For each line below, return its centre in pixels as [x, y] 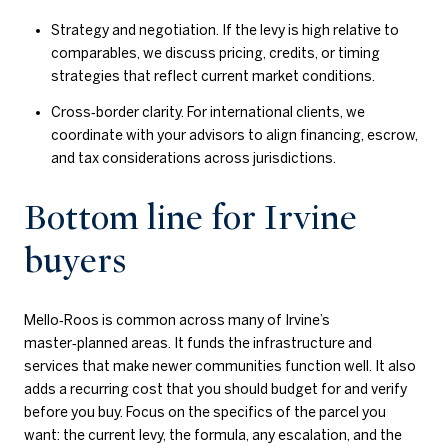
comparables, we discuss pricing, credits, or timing [215, 52]
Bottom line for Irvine [190, 217]
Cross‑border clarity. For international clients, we [207, 112]
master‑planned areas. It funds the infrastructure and [198, 343]
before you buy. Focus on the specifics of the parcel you [205, 412]
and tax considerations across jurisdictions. [193, 158]
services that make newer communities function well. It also [220, 366]
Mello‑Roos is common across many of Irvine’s [177, 320]
